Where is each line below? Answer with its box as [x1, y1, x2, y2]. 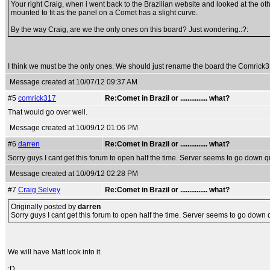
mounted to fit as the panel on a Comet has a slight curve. [11, 8, 198, 17]
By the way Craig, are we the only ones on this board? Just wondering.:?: [11, 25, 248, 34]
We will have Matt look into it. [8, 248, 102, 256]
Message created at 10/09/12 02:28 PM [10, 169, 138, 178]
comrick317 [18, 94, 56, 102]
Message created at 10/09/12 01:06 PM [10, 124, 138, 132]
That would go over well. [8, 108, 87, 116]
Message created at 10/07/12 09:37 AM [10, 78, 137, 86]
